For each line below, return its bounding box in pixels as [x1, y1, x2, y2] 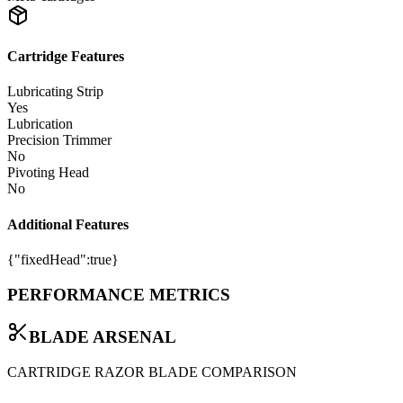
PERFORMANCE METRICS [7, 284, 230, 304]
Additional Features [7, 216, 129, 232]
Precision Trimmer [7, 132, 112, 148]
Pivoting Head [7, 165, 89, 181]
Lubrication [7, 116, 73, 132]
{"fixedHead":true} [7, 251, 119, 267]
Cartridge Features [7, 49, 124, 65]
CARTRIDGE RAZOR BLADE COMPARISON [7, 363, 297, 380]
